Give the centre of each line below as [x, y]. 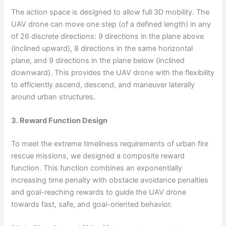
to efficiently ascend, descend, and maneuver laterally [103, 84]
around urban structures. [53, 97]
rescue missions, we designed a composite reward [98, 156]
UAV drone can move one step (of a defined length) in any [111, 24]
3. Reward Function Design [60, 121]
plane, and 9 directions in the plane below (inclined [98, 60]
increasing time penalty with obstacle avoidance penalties [110, 180]
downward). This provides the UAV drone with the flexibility [113, 72]
